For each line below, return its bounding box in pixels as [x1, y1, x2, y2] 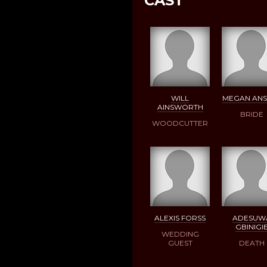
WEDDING [161, 229, 199, 239]
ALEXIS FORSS [154, 213, 206, 223]
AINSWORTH [157, 103, 203, 112]
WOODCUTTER [152, 119, 208, 128]
